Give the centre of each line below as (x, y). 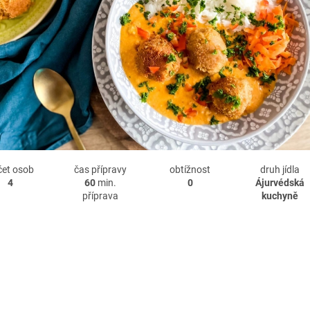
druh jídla (280, 169)
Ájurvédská (280, 182)
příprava (100, 195)
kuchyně (280, 195)
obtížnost (190, 169)
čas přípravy (100, 169)
